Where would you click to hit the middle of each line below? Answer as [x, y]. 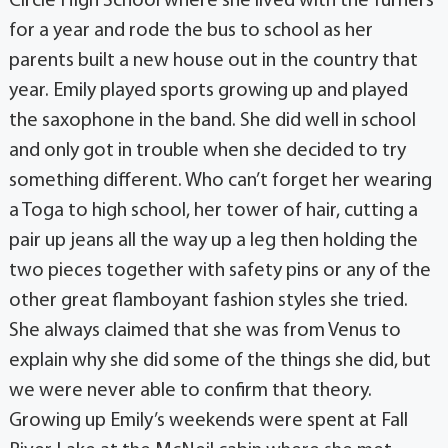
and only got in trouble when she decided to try [207, 150]
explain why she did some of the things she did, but [219, 360]
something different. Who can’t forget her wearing [220, 180]
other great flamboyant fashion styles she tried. [208, 300]
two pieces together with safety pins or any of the [219, 270]
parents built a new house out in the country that [213, 60]
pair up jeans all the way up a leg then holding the [213, 240]
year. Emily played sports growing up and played [208, 90]
